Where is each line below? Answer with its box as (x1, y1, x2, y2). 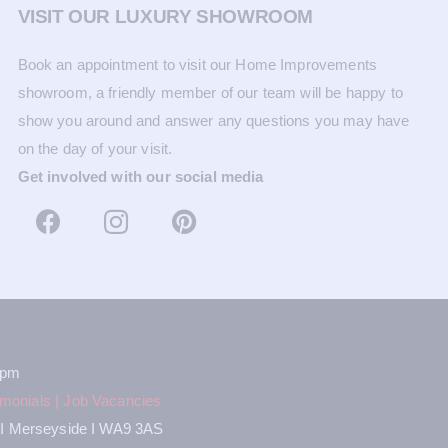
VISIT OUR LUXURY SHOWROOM (17, 6, 313, 27)
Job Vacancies (63, 392, 162, 409)
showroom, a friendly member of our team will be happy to (17, 83, 403, 101)
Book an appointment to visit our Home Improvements (17, 55, 377, 73)
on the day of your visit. (17, 139, 173, 157)
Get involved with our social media (17, 167, 264, 185)
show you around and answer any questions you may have (17, 111, 410, 129)
